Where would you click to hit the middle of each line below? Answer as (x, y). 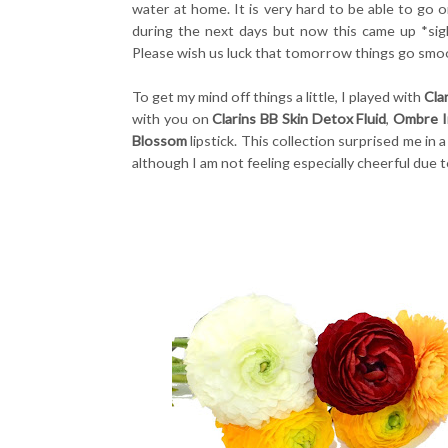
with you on (172, 118)
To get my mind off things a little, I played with (278, 96)
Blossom (159, 140)
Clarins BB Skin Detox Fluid (299, 118)
